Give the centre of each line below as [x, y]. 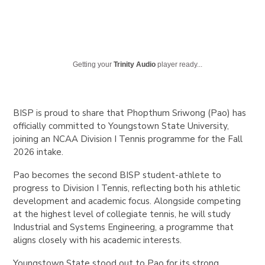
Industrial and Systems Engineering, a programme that [124, 227]
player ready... [179, 64]
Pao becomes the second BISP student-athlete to [117, 175]
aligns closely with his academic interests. [98, 240]
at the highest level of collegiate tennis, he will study [122, 214]
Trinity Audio [135, 64]
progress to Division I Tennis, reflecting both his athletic [127, 188]
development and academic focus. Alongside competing [127, 201]
